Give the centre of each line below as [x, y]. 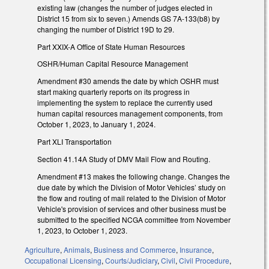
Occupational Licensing [63, 261]
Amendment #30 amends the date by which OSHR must [128, 81]
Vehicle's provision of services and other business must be [132, 208]
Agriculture [42, 250]
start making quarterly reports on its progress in [113, 92]
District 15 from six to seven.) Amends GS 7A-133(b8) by [128, 18]
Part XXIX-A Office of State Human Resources [111, 46]
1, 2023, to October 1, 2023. [82, 230]
